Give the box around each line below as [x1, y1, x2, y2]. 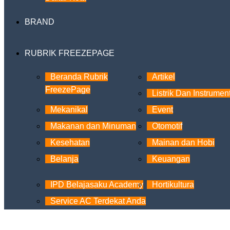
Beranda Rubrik [50, 72, 108, 81]
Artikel [152, 72, 175, 81]
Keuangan [152, 155, 190, 163]
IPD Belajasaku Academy [50, 180, 143, 189]
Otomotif [152, 122, 182, 130]
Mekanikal [50, 105, 88, 114]
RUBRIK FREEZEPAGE [25, 49, 114, 57]
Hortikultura [152, 180, 194, 189]
